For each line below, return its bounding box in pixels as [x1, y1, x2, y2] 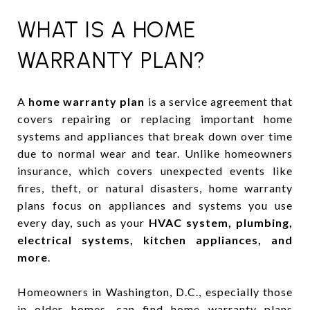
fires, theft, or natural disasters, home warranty [17, 181, 293, 194]
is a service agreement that [145, 94, 293, 108]
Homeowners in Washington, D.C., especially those [17, 284, 293, 298]
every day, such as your [17, 215, 149, 229]
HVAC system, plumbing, [149, 215, 293, 229]
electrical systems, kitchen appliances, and [17, 232, 293, 246]
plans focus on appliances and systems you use [17, 198, 293, 212]
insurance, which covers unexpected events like [17, 163, 293, 177]
